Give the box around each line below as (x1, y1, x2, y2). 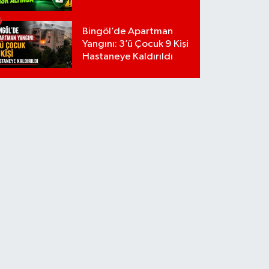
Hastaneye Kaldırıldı (82, 52, 174, 62)
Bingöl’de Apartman (82, 26, 174, 37)
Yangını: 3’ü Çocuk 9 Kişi (82, 39, 189, 50)
